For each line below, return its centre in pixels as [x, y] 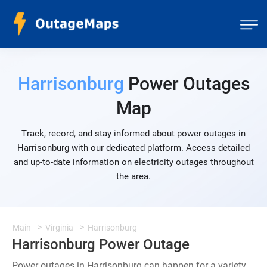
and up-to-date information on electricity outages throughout [133, 162]
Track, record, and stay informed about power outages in [133, 133]
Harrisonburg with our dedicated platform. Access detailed [133, 148]
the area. [133, 176]
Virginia [59, 228]
